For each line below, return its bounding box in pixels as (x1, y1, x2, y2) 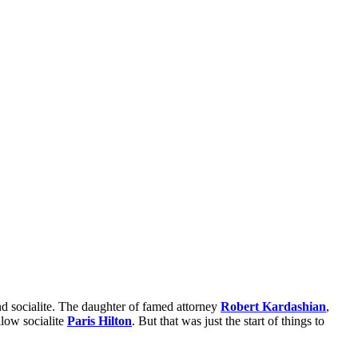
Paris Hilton (67, 314, 132, 328)
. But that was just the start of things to (132, 314, 324, 328)
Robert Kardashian (221, 300, 326, 314)
